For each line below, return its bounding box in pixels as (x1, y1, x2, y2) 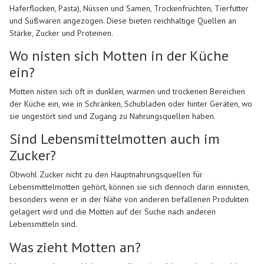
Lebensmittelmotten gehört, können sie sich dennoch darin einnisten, (9, 181, 249, 193)
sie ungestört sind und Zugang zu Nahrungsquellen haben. (9, 110, 216, 121)
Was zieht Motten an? (9, 237, 141, 256)
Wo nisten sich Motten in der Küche (9, 46, 229, 65)
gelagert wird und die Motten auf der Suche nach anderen (9, 206, 216, 217)
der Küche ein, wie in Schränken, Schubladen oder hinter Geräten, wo (9, 98, 252, 109)
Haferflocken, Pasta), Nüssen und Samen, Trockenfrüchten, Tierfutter (9, 2, 249, 14)
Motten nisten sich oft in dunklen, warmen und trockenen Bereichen (9, 85, 245, 97)
